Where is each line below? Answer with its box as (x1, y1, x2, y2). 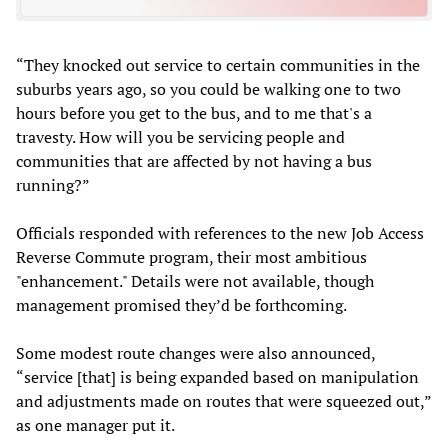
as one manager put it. (16, 413, 175, 436)
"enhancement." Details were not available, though (16, 269, 374, 292)
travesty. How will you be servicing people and (16, 125, 345, 148)
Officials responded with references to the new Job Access (16, 221, 424, 244)
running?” (16, 173, 90, 196)
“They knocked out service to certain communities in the (16, 53, 420, 76)
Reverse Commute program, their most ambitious (16, 245, 367, 268)
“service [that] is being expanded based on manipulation (16, 365, 419, 388)
